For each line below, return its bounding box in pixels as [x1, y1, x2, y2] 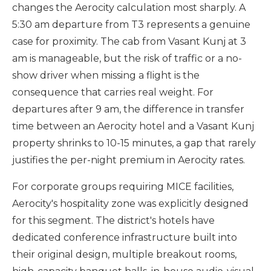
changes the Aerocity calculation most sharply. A [12, 2, 246, 13]
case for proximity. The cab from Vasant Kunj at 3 [12, 36, 246, 47]
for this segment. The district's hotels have [12, 215, 215, 226]
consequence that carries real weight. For [12, 87, 214, 98]
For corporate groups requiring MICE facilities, [12, 181, 233, 192]
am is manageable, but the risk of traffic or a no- [12, 53, 242, 64]
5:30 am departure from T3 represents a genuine [12, 19, 250, 30]
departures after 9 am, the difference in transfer [12, 103, 244, 115]
